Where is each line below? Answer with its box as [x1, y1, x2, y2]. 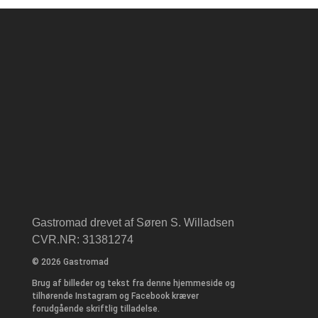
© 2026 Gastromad [31, 257, 109, 268]
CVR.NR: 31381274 [31, 234, 133, 246]
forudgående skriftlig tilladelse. [31, 304, 160, 314]
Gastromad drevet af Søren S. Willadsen [31, 216, 234, 229]
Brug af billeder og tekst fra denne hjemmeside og [31, 278, 235, 289]
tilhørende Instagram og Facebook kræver [31, 291, 199, 302]
